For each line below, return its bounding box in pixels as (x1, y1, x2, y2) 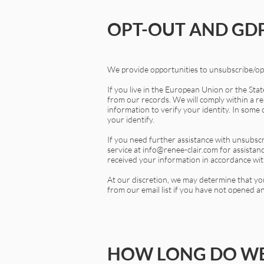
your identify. (107, 114, 154, 124)
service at (107, 144, 143, 154)
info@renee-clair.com (143, 144, 218, 154)
